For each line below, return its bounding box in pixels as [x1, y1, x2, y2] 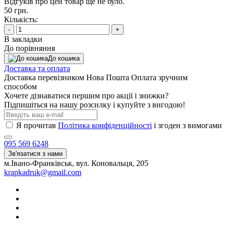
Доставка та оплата [4, 64, 70, 73]
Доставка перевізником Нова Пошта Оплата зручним [4, 73, 188, 82]
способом [4, 82, 37, 91]
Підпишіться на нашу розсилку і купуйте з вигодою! [4, 100, 185, 109]
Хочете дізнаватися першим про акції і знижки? [4, 91, 168, 100]
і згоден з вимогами [152, 121, 222, 130]
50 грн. [4, 6, 28, 15]
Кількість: [4, 15, 38, 24]
